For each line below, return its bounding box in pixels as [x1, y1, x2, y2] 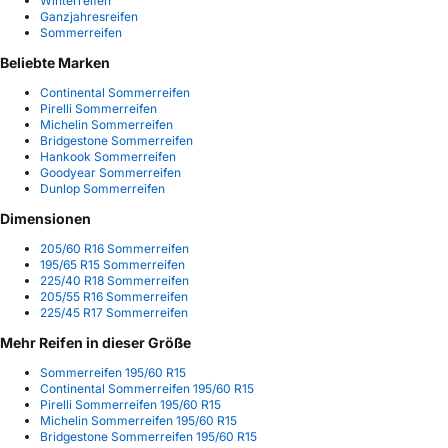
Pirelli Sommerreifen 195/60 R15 [40, 396, 221, 412]
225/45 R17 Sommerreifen [40, 304, 188, 320]
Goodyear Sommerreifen [40, 164, 181, 180]
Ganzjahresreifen [40, 8, 138, 24]
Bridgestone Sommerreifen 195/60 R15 [40, 428, 257, 444]
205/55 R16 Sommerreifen [40, 288, 188, 304]
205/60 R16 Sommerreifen [40, 240, 189, 256]
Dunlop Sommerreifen [40, 180, 165, 196]
